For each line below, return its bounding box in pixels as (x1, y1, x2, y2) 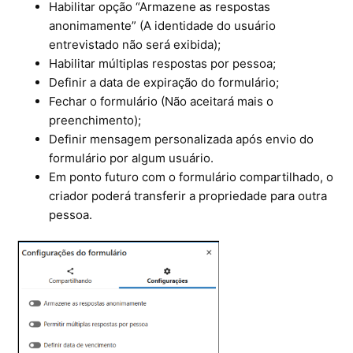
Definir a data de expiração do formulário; (49, 74, 280, 90)
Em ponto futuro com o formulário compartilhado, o (49, 169, 334, 184)
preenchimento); (49, 112, 142, 128)
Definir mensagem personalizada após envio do (49, 131, 314, 147)
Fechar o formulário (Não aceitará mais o (49, 93, 274, 109)
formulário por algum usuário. (49, 150, 214, 165)
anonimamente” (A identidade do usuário (49, 17, 277, 33)
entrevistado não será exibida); (49, 36, 221, 52)
